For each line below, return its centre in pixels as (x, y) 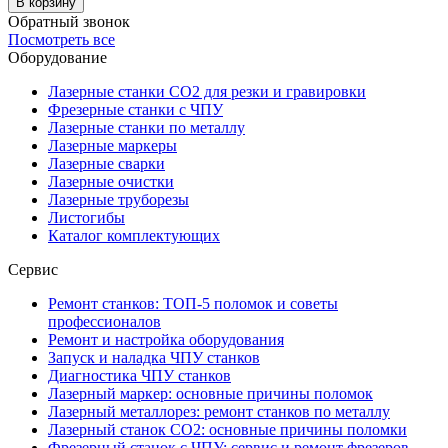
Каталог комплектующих (134, 236)
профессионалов (104, 322)
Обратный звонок (69, 22)
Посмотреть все (61, 40)
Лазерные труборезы (118, 200)
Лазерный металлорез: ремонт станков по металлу (219, 412)
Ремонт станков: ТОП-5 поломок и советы (193, 304)
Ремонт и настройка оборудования (166, 340)
